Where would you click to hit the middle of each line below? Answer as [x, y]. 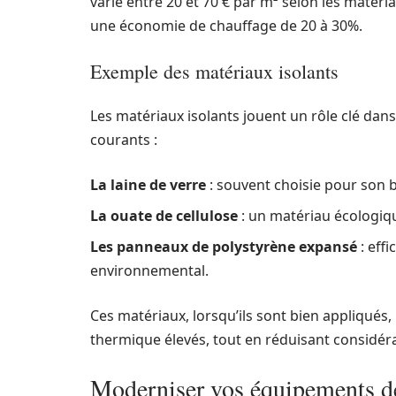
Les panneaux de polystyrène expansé [224, 247]
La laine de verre [148, 185]
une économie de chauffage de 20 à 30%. [226, 26]
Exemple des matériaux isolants [214, 71]
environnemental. [149, 270]
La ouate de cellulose [164, 216]
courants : [124, 140]
